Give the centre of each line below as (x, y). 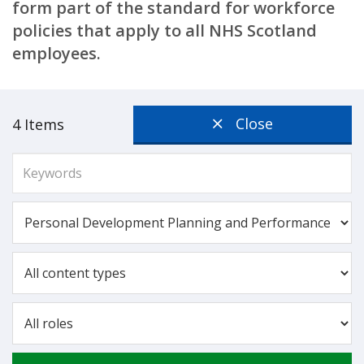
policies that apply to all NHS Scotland (165, 30)
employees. (56, 53)
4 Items (38, 124)
